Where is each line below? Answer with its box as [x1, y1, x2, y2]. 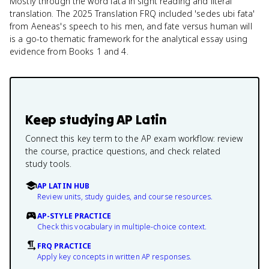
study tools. [25, 158, 72, 169]
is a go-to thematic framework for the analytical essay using [10, 33, 247, 44]
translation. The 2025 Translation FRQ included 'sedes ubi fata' [10, 8, 255, 19]
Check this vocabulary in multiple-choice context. [37, 222, 207, 232]
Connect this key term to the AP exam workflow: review [25, 133, 243, 144]
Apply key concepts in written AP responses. [37, 252, 192, 262]
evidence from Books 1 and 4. [10, 46, 128, 57]
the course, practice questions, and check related [25, 145, 221, 157]
